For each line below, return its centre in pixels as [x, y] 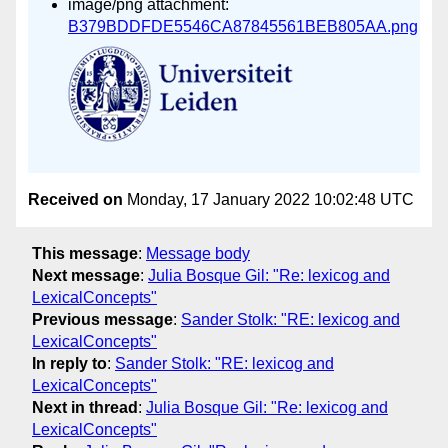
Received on [75, 199]
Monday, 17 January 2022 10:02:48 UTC [268, 199]
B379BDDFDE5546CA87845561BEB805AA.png [243, 27]
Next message [86, 276]
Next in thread [85, 408]
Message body [198, 254]
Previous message [102, 320]
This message [85, 254]
